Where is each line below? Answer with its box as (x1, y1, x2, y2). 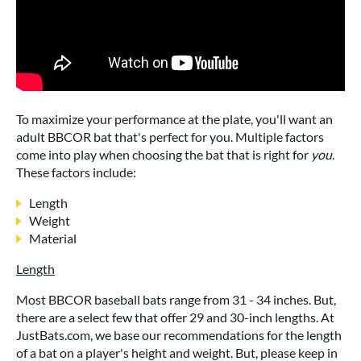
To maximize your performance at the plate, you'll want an (16, 111, 333, 127)
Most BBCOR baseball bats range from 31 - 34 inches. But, (16, 292, 336, 307)
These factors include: (16, 164, 136, 180)
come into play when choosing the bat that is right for (16, 147, 311, 162)
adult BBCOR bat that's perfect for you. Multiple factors (16, 129, 324, 144)
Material (29, 230, 77, 246)
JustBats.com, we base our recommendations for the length (16, 327, 342, 342)
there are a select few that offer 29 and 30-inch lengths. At (16, 309, 334, 325)
